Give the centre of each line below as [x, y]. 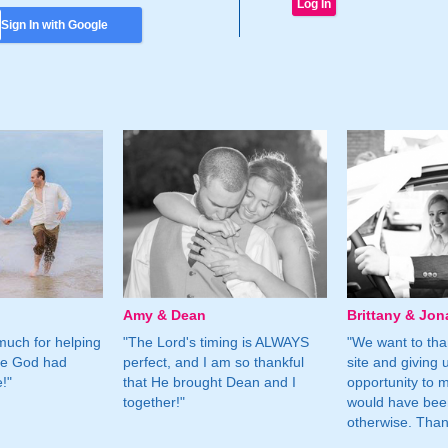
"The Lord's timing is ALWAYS [216, 341]
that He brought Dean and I [210, 381]
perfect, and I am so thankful [214, 361]
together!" [154, 401]
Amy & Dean [165, 314]
